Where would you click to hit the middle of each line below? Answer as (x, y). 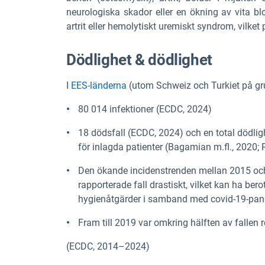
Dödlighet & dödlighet (139, 59)
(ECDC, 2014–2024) (108, 246)
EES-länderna (99, 85)
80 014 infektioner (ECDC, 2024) (145, 109)
